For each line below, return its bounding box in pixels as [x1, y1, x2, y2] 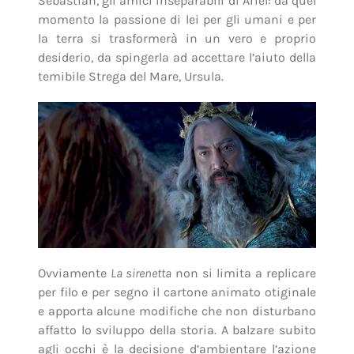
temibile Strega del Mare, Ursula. [37, 69, 224, 85]
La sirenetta [111, 265, 172, 281]
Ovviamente [37, 265, 111, 281]
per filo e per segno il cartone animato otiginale [37, 284, 317, 299]
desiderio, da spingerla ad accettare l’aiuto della [37, 50, 317, 66]
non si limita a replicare [171, 265, 317, 281]
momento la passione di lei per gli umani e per [37, 12, 317, 28]
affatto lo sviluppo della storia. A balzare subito [37, 322, 317, 337]
